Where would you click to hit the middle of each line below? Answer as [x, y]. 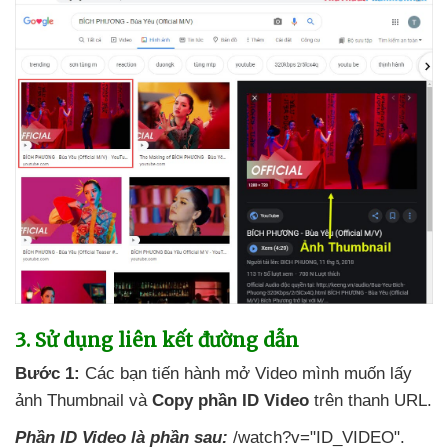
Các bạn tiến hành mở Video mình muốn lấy [246, 374]
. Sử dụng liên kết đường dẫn [162, 340]
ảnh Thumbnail [72, 401]
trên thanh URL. [370, 401]
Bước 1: [47, 374]
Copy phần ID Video [230, 401]
